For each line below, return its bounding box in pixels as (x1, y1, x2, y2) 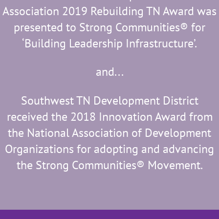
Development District (93, 92, 198, 108)
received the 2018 (6, 109, 96, 124)
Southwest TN (21, 92, 93, 108)
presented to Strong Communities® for (14, 19, 205, 35)
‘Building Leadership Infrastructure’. (22, 35, 197, 51)
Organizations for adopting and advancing (5, 141, 214, 156)
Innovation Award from (98, 109, 213, 124)
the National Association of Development (8, 125, 211, 140)
